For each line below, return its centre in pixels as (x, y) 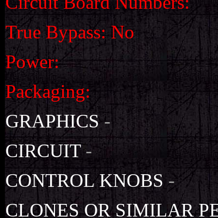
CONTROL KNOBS (84, 180)
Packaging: (48, 91)
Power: (32, 62)
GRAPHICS (52, 121)
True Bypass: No (70, 32)
